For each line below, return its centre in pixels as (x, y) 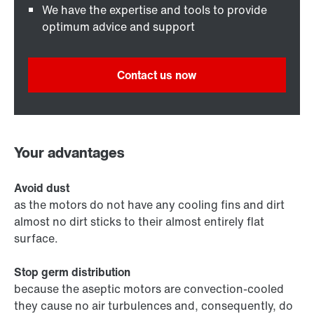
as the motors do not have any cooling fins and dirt (149, 205)
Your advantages (69, 153)
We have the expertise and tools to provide (155, 10)
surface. (36, 239)
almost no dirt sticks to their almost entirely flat (139, 222)
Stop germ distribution (72, 272)
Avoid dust (42, 188)
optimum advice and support (118, 27)
